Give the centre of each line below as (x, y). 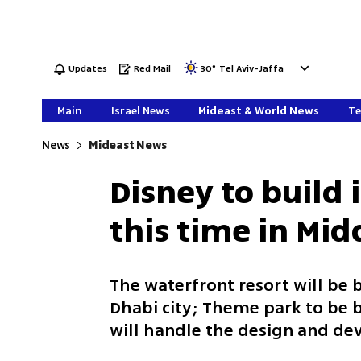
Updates (88, 69)
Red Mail (153, 69)
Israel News (140, 111)
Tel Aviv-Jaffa (252, 69)
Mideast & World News (259, 111)
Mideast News (128, 145)
